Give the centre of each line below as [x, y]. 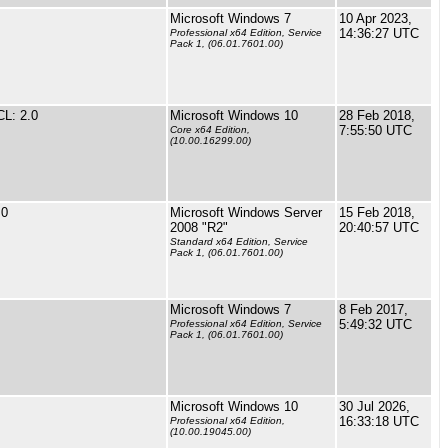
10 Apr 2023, [375, 18]
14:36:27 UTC [379, 33]
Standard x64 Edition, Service [239, 242]
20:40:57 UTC [379, 227]
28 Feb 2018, [377, 115]
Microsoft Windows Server [246, 212]
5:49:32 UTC [375, 324]
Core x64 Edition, [210, 130]
